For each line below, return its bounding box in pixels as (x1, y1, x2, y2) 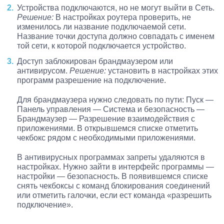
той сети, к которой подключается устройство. (17, 41, 186, 50)
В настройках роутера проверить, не (53, 13, 191, 22)
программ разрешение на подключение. (17, 76, 166, 85)
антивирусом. (17, 66, 69, 75)
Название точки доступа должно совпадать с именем (17, 32, 214, 41)
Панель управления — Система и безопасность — (17, 105, 204, 114)
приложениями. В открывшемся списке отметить (17, 124, 198, 133)
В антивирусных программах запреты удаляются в (17, 153, 205, 162)
